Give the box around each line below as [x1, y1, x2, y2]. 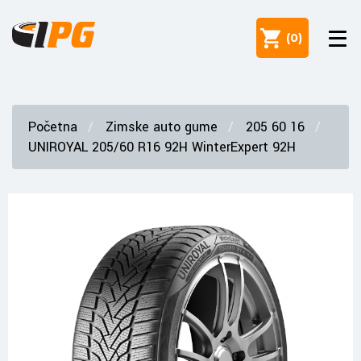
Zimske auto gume [106, 118, 218, 136]
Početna [28, 118, 77, 136]
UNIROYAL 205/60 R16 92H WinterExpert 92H [28, 138, 296, 156]
